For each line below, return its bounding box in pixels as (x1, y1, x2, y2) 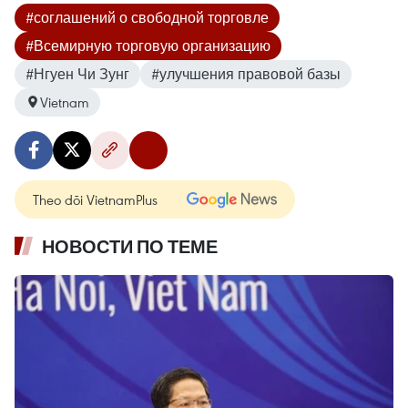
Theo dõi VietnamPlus (33, 189, 158, 209)
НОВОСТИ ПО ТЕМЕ (42, 235, 218, 258)
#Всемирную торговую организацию (25, 36, 270, 55)
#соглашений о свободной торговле (25, 7, 269, 26)
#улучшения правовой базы (151, 64, 341, 83)
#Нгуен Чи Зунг (25, 64, 129, 83)
